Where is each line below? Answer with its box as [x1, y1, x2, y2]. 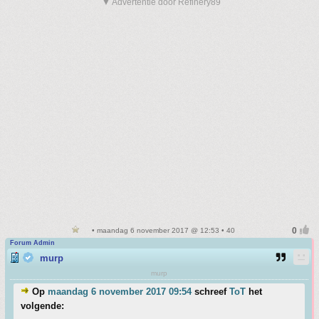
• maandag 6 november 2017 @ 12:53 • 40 [90, 226, 235, 234]
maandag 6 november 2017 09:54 [48, 286, 192, 297]
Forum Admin [10, 239, 55, 246]
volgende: [21, 300, 64, 311]
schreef [192, 286, 229, 297]
